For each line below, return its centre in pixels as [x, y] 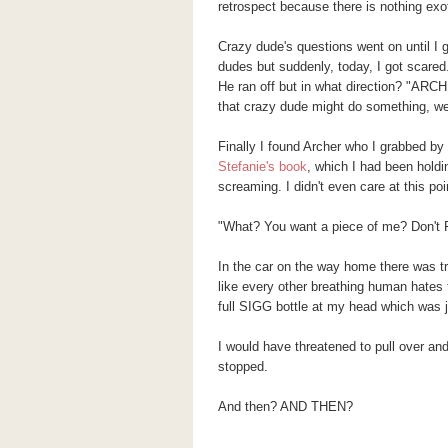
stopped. [242, 366]
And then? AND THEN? [285, 406]
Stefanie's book [262, 166]
